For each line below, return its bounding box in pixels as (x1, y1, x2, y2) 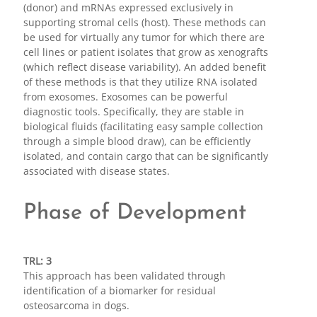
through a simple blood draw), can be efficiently (23, 134, 250, 148)
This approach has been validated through (23, 269, 226, 282)
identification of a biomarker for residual (23, 284, 216, 297)
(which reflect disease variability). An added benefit (23, 59, 266, 74)
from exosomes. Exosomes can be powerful (23, 89, 228, 103)
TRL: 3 (23, 254, 52, 267)
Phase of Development (23, 202, 246, 225)
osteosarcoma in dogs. (23, 299, 129, 312)
